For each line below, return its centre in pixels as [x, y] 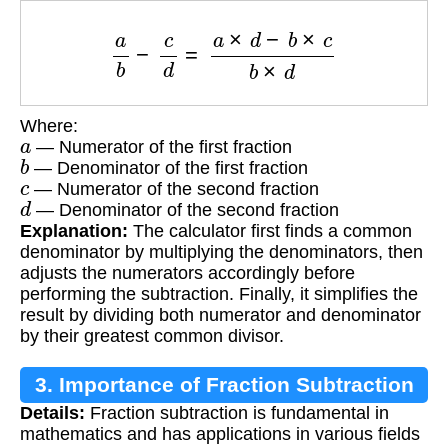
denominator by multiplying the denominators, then [221, 252]
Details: [52, 413]
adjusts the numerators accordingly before [187, 273]
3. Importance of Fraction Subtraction [224, 385]
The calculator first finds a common [270, 231]
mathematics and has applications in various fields [220, 434]
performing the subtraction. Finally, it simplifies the [219, 294]
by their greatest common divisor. [152, 336]
